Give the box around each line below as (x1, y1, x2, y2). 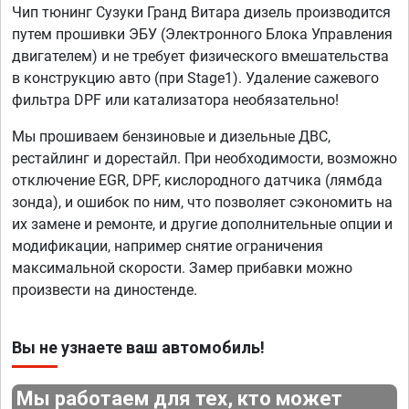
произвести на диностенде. (12, 281, 197, 299)
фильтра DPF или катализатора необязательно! (12, 91, 339, 110)
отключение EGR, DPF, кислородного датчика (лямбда (12, 172, 383, 190)
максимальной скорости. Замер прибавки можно (12, 259, 352, 278)
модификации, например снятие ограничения (12, 237, 323, 256)
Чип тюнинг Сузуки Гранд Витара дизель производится (12, 4, 391, 22)
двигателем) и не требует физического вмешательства (12, 47, 389, 66)
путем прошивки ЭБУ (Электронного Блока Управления (12, 26, 393, 44)
